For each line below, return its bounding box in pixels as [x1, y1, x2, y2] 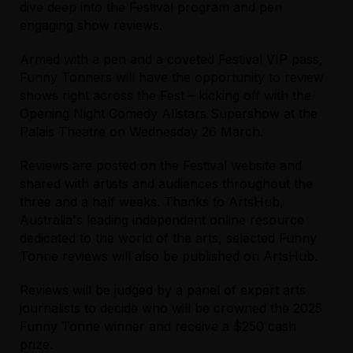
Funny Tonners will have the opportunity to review [19, 69, 324, 86]
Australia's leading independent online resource [19, 212, 304, 229]
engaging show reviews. [19, 17, 162, 34]
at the [279, 106, 318, 122]
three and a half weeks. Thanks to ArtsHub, [19, 194, 284, 210]
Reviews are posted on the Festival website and [19, 158, 302, 174]
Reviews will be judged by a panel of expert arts [19, 282, 306, 299]
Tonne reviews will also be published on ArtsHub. [19, 248, 318, 265]
